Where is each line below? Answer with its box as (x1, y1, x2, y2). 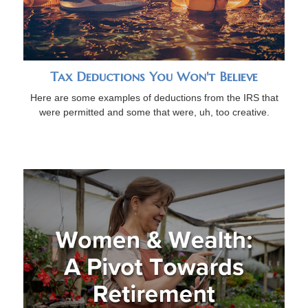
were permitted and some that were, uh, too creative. (38, 106, 269, 118)
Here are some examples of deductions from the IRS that (30, 91, 278, 103)
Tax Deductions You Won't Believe (50, 68, 258, 85)
